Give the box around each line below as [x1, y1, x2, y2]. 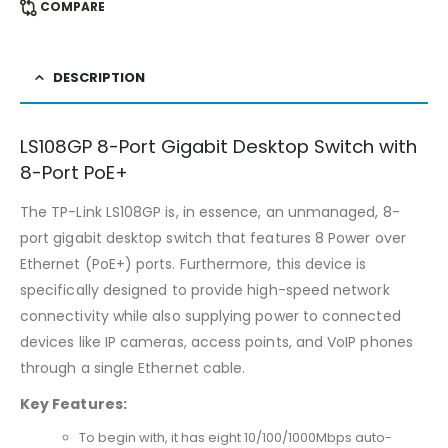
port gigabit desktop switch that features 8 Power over [20, 227, 406, 248]
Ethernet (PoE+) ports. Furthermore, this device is [20, 253, 367, 274]
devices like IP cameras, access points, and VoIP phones [20, 331, 413, 352]
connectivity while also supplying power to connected [20, 305, 401, 326]
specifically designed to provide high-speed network [20, 279, 390, 300]
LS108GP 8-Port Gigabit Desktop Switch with [20, 133, 417, 159]
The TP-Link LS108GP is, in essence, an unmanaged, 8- [20, 201, 400, 222]
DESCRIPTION [53, 67, 145, 87]
